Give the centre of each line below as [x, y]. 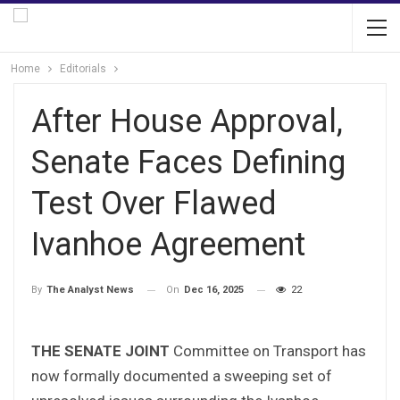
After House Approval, [187, 121]
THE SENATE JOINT [100, 350]
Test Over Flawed [154, 204]
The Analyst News [90, 290]
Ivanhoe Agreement [168, 245]
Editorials [83, 69]
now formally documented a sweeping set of [182, 375]
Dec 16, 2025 [214, 290]
